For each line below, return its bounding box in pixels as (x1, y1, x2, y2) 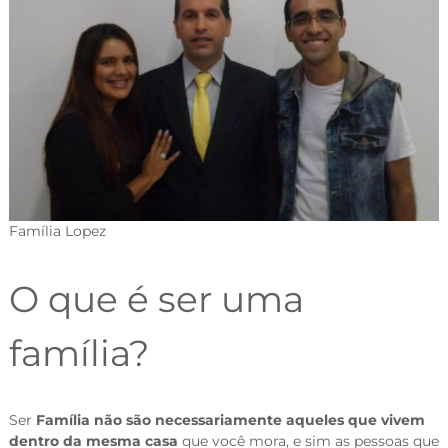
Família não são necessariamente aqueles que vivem (35, 411, 425, 430)
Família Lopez (8, 222, 106, 241)
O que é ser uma (8, 277, 304, 322)
